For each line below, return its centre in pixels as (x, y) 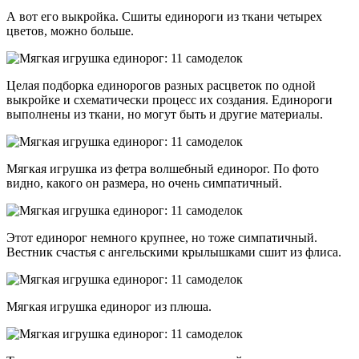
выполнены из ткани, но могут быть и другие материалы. (165, 114)
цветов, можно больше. (70, 30)
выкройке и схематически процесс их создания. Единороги (169, 99)
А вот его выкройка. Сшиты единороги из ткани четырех (164, 16)
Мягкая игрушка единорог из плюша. (109, 306)
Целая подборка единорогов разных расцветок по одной (161, 85)
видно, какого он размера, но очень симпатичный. (144, 183)
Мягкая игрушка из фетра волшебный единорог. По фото (163, 168)
